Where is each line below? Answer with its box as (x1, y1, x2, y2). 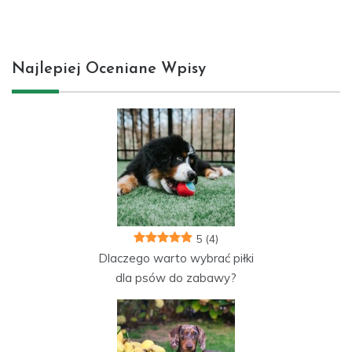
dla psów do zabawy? (115, 269, 236, 285)
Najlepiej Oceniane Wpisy (12, 60, 206, 77)
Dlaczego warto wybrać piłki (98, 250, 254, 266)
